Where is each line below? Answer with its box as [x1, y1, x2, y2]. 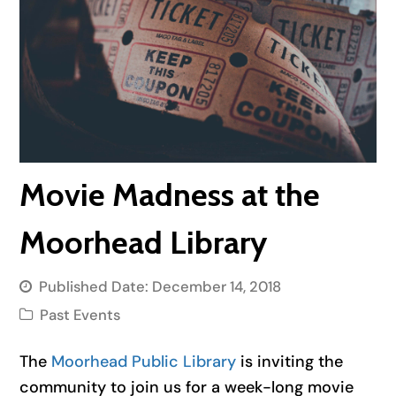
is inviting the [236, 350, 344, 372]
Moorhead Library [19, 222, 268, 262]
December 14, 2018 [152, 277, 282, 296]
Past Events [40, 305, 121, 324]
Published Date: [39, 277, 153, 296]
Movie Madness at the [19, 174, 321, 214]
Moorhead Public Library [51, 350, 237, 372]
